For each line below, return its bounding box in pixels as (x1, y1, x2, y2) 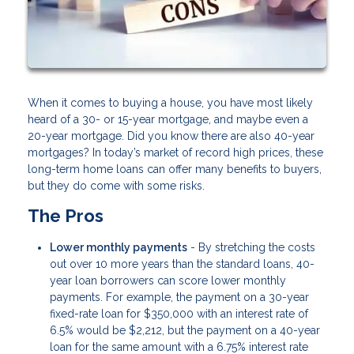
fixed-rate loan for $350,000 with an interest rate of (50, 307, 308, 321)
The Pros (28, 205, 104, 226)
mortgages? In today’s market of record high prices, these (28, 145, 323, 159)
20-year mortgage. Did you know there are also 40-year (28, 129, 314, 142)
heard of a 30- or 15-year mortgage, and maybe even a (28, 112, 308, 126)
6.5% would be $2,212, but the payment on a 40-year (50, 324, 320, 337)
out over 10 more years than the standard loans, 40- (50, 258, 314, 271)
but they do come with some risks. (28, 179, 205, 192)
